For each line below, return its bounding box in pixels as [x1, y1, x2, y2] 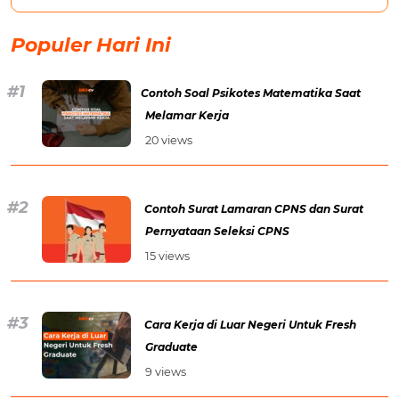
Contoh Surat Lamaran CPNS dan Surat [144, 201, 363, 216]
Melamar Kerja [145, 108, 229, 122]
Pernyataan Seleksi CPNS [145, 224, 289, 238]
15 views [145, 248, 190, 263]
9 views [145, 364, 186, 379]
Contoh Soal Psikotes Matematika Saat [141, 85, 361, 100]
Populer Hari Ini [11, 32, 171, 57]
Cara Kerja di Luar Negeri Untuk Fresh [144, 317, 356, 331]
